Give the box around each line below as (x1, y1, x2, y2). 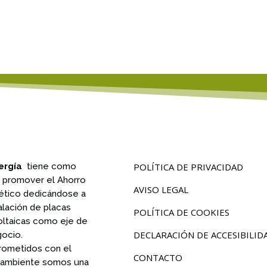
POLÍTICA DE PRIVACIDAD (133, 160, 243, 173)
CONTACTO (133, 251, 182, 263)
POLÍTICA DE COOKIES (133, 206, 229, 218)
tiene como (24, 160, 77, 172)
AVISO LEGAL (133, 183, 188, 195)
